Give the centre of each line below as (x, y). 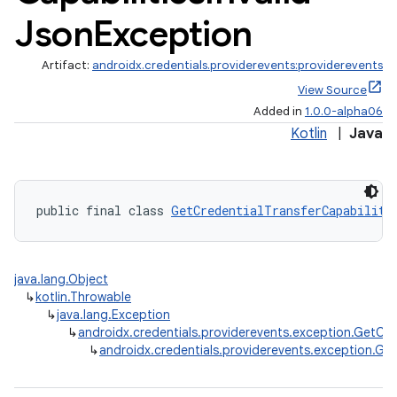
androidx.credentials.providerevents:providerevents (237, 65)
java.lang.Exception (113, 315)
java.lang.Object (61, 279)
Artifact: (67, 65)
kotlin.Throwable (83, 297)
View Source (332, 90)
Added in (279, 111)
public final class (104, 210)
